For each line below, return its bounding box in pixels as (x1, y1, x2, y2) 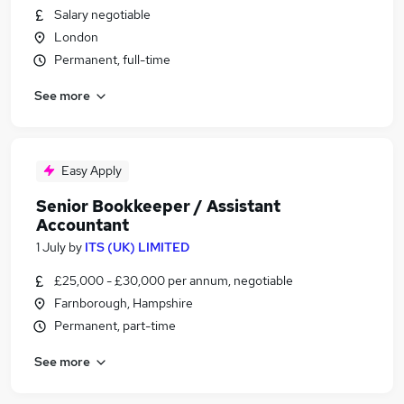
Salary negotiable (54, 6, 151, 23)
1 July (36, 239, 66, 255)
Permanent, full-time (54, 51, 170, 68)
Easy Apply (61, 162, 122, 179)
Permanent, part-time (54, 317, 176, 334)
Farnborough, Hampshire (54, 295, 193, 311)
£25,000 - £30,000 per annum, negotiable (54, 272, 293, 289)
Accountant (36, 215, 129, 235)
